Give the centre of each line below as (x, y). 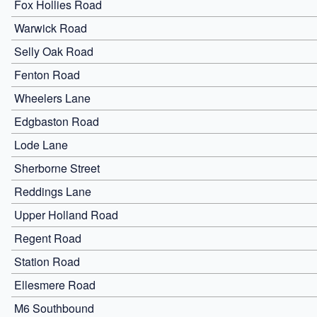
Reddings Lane (53, 191)
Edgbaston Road (57, 121)
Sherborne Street (57, 168)
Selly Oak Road (54, 51)
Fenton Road (47, 74)
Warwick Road (51, 28)
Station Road (47, 261)
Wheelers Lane (52, 98)
